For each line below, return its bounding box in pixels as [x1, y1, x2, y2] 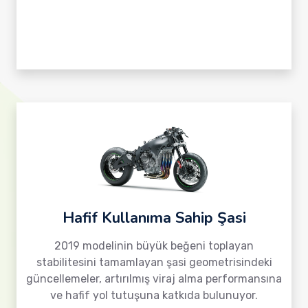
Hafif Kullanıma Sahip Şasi [62, 208, 246, 228]
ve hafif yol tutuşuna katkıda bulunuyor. [50, 289, 258, 302]
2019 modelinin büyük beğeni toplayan [54, 239, 254, 252]
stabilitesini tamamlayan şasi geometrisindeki [36, 256, 272, 269]
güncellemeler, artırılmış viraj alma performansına [26, 272, 282, 285]
